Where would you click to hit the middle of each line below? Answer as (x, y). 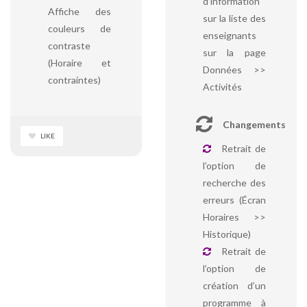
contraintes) (74, 80)
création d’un (234, 285)
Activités (222, 87)
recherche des (234, 183)
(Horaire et (80, 63)
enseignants (229, 35)
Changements (254, 124)
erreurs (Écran (234, 200)
